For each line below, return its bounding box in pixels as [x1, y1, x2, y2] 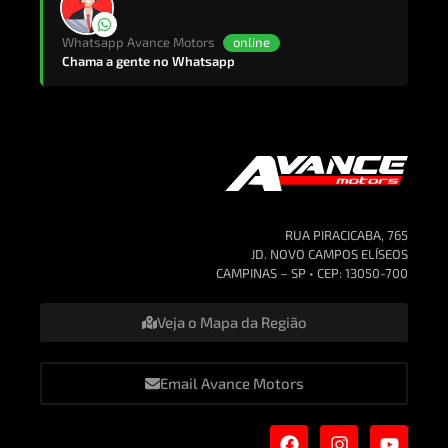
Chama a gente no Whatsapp [62, 52, 235, 69]
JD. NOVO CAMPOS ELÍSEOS [251, 246, 408, 263]
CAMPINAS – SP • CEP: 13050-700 [216, 265, 408, 282]
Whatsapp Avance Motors [62, 33, 218, 50]
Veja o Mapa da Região [156, 313, 307, 332]
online [233, 33, 270, 50]
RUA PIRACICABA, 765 [285, 227, 408, 244]
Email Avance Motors [159, 374, 304, 393]
